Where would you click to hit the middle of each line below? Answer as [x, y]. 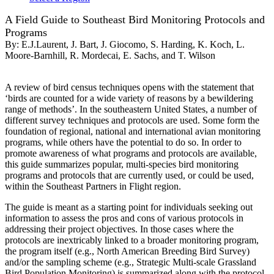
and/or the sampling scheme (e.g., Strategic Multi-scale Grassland [131, 262]
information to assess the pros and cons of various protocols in [124, 218]
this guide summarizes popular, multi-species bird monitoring [122, 165]
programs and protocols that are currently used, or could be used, [129, 176]
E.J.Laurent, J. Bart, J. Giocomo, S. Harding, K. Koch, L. [133, 45]
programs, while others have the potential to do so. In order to [123, 143]
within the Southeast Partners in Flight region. [93, 187]
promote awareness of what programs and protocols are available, [131, 154]
